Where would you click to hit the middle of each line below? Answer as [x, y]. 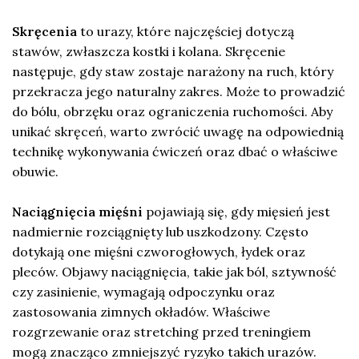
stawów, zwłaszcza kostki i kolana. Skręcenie [149, 52]
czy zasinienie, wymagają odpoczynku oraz [143, 292]
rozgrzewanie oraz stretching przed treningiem [161, 332]
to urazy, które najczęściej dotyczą [186, 32]
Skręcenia [44, 32]
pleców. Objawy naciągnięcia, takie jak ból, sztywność [174, 272]
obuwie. [35, 172]
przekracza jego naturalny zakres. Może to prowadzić [179, 92]
